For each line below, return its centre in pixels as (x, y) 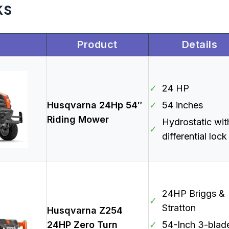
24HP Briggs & (193, 194)
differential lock (194, 136)
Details (200, 45)
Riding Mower (78, 120)
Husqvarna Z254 (85, 211)
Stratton (179, 208)
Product (97, 45)
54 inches (182, 105)
